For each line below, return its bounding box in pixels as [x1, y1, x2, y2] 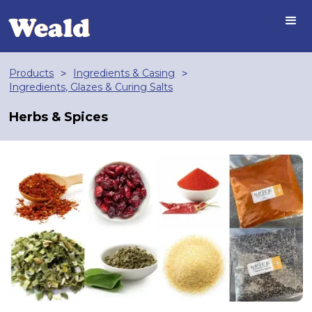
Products [9, 67, 54, 79]
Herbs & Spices [9, 109, 109, 125]
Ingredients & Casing [73, 67, 175, 79]
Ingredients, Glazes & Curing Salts [9, 81, 173, 93]
